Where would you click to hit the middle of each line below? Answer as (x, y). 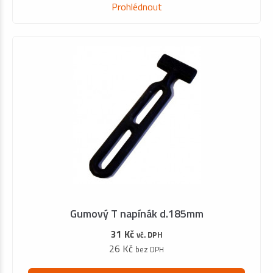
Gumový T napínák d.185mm (136, 214)
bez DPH (150, 250)
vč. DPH (149, 235)
